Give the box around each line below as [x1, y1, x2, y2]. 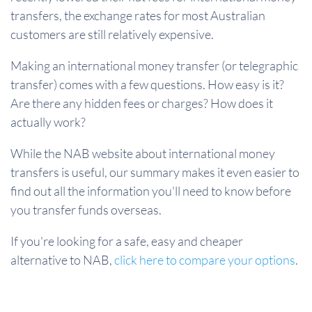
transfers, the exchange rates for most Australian [10, 8, 265, 23]
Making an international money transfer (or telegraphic [10, 58, 298, 73]
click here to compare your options [114, 252, 295, 267]
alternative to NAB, [10, 252, 114, 267]
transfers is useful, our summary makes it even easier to [10, 164, 299, 180]
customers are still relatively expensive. [10, 26, 214, 42]
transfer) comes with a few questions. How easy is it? [10, 77, 284, 92]
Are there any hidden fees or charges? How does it [10, 95, 273, 111]
